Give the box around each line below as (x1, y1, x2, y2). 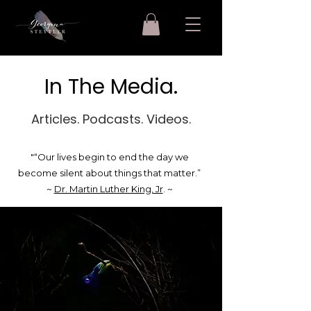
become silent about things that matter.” (18, 167, 201, 178)
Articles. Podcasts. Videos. (31, 110, 191, 128)
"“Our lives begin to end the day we (30, 151, 189, 162)
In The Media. (44, 72, 178, 101)
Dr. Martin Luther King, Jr (53, 183, 163, 194)
